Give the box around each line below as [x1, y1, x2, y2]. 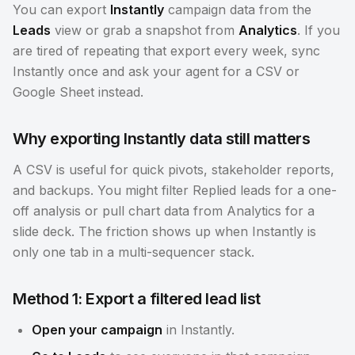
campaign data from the [164, 2, 311, 17]
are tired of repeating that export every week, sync [13, 43, 320, 59]
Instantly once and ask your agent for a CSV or [13, 63, 300, 79]
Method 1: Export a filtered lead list [13, 289, 261, 308]
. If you [297, 22, 340, 38]
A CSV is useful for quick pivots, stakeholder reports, [13, 162, 334, 177]
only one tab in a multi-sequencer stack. [13, 244, 254, 260]
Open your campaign [32, 322, 162, 338]
